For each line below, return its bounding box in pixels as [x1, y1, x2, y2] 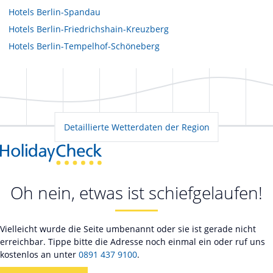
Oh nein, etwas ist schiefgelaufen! [10, 181, 263, 205]
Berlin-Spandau [37, 5, 101, 18]
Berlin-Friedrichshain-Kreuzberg [37, 23, 169, 35]
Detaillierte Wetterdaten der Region [63, 121, 210, 133]
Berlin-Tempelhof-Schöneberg [37, 40, 160, 52]
